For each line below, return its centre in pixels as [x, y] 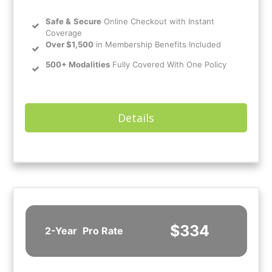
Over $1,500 [70, 45]
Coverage [64, 33]
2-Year [62, 231]
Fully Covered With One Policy [168, 65]
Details [136, 118]
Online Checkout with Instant [158, 22]
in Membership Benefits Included [157, 45]
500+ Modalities [78, 65]
